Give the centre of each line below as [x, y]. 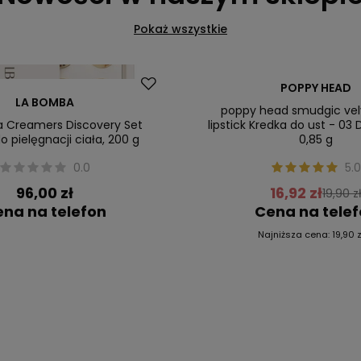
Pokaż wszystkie [180, 29]
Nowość [225, 102]
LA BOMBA [45, 102]
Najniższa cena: [295, 234]
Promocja [230, 83]
